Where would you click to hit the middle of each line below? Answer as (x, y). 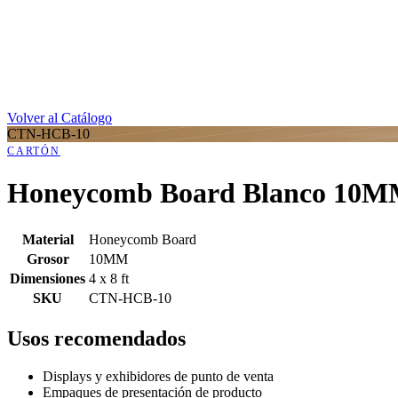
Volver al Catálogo (60, 118)
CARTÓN (34, 151)
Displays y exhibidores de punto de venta (158, 376)
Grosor (48, 259)
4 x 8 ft (109, 278)
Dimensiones (48, 278)
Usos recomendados (96, 338)
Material (48, 239)
